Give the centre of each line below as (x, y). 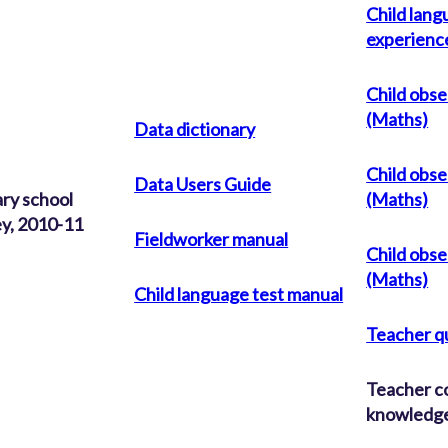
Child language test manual (239, 293)
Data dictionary (195, 128)
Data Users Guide (203, 183)
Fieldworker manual (211, 238)
